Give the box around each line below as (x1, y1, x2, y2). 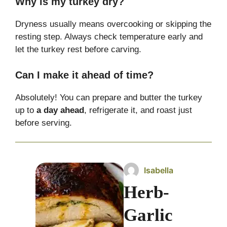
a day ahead (36, 105, 84, 115)
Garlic (124, 205, 173, 225)
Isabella (144, 165, 174, 176)
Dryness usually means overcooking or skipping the (15, 19, 211, 29)
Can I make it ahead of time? (15, 69, 154, 81)
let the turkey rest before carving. (15, 45, 141, 55)
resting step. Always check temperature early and (15, 32, 203, 42)
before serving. (15, 118, 72, 128)
